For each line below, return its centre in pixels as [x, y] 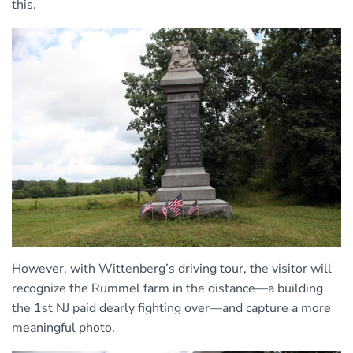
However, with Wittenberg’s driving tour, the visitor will [172, 268]
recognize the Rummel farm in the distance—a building [167, 288]
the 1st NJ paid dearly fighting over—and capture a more [171, 308]
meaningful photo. [63, 327]
